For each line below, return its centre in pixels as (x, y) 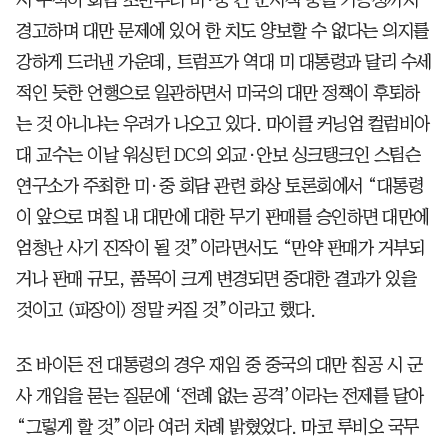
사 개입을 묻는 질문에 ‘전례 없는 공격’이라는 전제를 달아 (220, 395)
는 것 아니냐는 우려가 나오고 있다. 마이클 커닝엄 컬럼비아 (223, 123)
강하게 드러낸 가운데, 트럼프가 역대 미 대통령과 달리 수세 (224, 61)
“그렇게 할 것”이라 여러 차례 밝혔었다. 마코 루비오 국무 (217, 426)
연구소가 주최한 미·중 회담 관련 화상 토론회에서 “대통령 (219, 185)
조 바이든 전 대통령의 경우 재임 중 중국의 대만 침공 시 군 (219, 364)
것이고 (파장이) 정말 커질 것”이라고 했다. (166, 309)
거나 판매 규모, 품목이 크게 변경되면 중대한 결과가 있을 (216, 278)
